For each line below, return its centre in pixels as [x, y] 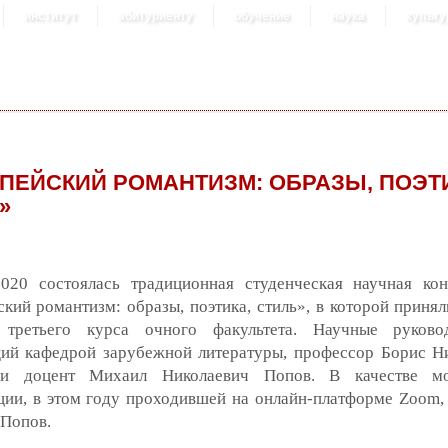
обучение [262, 16]
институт [50, 16]
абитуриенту [155, 16]
